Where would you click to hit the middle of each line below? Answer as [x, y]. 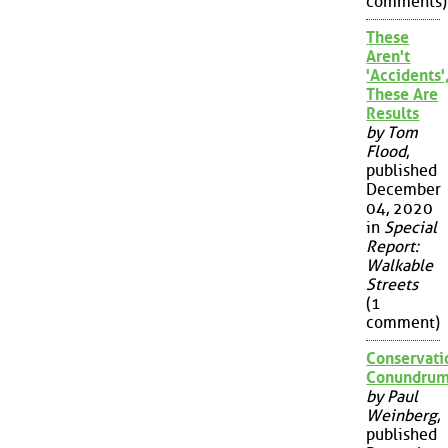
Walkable [400, 266]
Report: [393, 247]
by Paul [392, 397]
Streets [392, 285]
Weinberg [402, 416]
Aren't [388, 57]
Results [393, 114]
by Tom [392, 133]
